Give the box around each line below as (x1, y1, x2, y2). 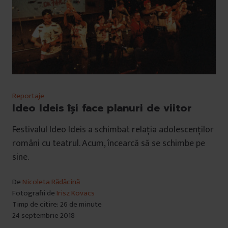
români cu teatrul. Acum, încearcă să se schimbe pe (12, 136, 205, 152)
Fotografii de (12, 187, 56, 200)
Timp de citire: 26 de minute (12, 198, 102, 211)
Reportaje (12, 90, 44, 103)
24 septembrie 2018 (12, 209, 75, 222)
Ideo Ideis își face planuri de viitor (12, 100, 192, 116)
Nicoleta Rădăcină (22, 176, 80, 189)
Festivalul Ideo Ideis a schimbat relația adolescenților (12, 122, 214, 138)
